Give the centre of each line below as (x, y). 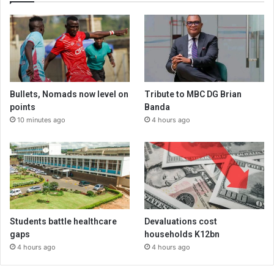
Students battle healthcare (63, 222)
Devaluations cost (181, 222)
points (23, 107)
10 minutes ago (41, 120)
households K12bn (182, 235)
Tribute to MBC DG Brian (193, 94)
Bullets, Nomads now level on (69, 94)
